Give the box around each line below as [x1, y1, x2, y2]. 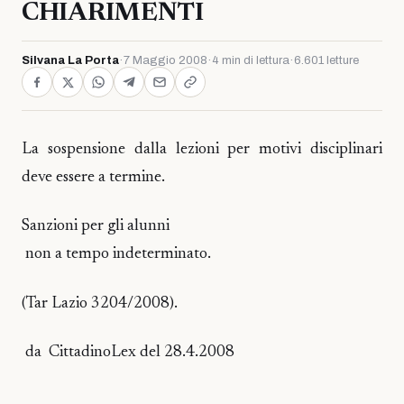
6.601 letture [294, 54, 359, 67]
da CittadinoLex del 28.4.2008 [22, 344, 234, 362]
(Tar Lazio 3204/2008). [22, 295, 178, 312]
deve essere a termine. [22, 170, 165, 186]
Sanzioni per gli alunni [22, 218, 170, 235]
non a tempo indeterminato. [22, 246, 211, 263]
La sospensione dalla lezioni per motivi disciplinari [22, 142, 382, 158]
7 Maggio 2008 [124, 54, 207, 67]
